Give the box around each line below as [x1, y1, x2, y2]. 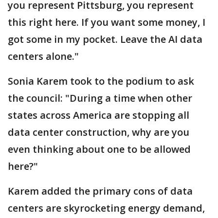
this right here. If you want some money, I [8, 16, 205, 29]
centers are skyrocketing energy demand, [8, 201, 205, 215]
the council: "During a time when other [8, 91, 192, 105]
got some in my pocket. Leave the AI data [8, 33, 202, 46]
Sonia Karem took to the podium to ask [8, 74, 194, 88]
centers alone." [8, 50, 79, 63]
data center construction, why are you [8, 126, 189, 139]
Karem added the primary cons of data [8, 184, 193, 198]
